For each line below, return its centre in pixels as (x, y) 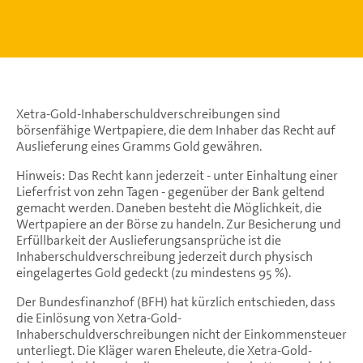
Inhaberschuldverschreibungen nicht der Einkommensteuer (181, 334)
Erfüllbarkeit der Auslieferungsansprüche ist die (149, 240)
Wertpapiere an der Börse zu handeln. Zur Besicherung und (179, 224)
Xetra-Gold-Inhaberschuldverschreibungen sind (148, 113)
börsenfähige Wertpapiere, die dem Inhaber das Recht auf (176, 130)
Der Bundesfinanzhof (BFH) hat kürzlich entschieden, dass (176, 301)
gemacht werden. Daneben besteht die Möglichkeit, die (169, 207)
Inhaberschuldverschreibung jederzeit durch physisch (164, 256)
